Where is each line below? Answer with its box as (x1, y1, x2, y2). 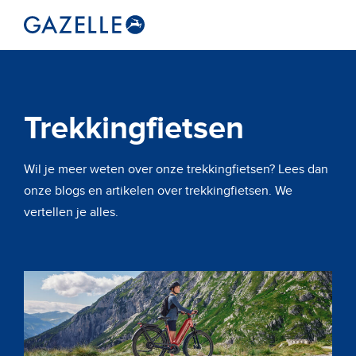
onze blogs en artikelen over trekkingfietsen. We (24, 183, 292, 199)
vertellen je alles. (24, 204, 118, 220)
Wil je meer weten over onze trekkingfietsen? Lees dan (24, 161, 328, 177)
